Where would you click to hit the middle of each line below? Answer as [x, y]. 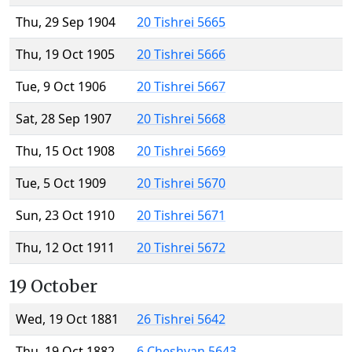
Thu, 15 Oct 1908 [65, 151]
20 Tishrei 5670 [181, 183]
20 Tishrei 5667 [181, 87]
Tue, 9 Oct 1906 [61, 87]
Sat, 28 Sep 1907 [64, 119]
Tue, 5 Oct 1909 [61, 183]
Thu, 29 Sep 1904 [66, 22]
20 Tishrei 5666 [181, 55]
